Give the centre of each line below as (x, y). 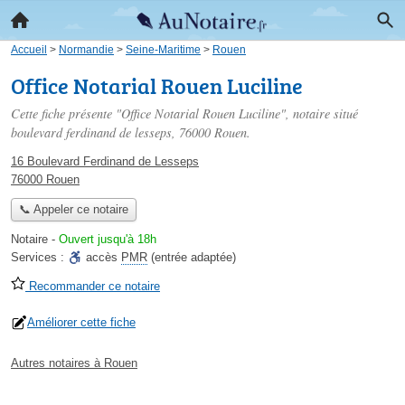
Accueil (29, 49)
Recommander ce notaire (93, 287)
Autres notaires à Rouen (74, 363)
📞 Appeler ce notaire (73, 210)
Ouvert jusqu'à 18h (108, 240)
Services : (39, 258)
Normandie (86, 49)
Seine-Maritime (163, 49)
